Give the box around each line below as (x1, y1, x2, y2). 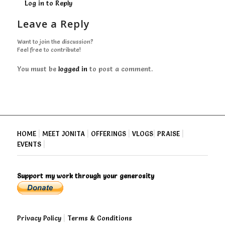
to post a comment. (87, 64, 153, 73)
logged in (58, 64, 87, 73)
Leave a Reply (17, 17, 90, 31)
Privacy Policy (17, 213, 61, 222)
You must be (17, 64, 58, 73)
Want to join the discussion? (17, 38, 93, 45)
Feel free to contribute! (17, 46, 81, 53)
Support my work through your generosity (17, 171, 154, 180)
